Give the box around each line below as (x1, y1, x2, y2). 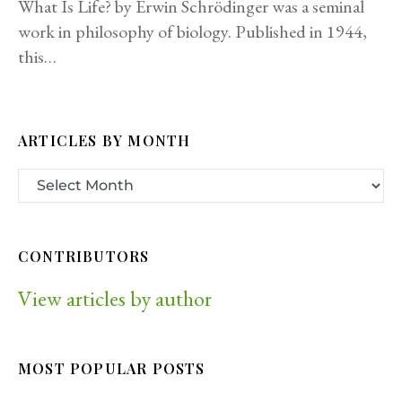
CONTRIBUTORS (18, 246, 150, 266)
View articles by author (18, 284, 212, 312)
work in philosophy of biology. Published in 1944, (18, 20, 367, 43)
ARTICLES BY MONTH (18, 131, 191, 150)
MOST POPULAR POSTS (18, 358, 205, 378)
